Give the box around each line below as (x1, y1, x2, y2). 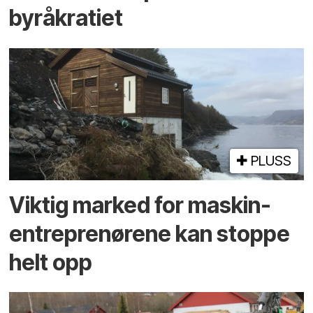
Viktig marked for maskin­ (9, 191, 272, 219)
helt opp (9, 248, 93, 276)
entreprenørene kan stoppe (9, 219, 291, 247)
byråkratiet (9, 4, 124, 32)
